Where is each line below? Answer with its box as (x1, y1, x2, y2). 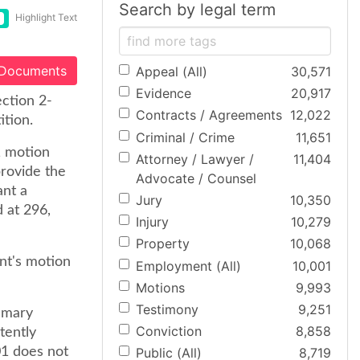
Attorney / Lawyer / (136, 150, 254, 167)
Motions (136, 279, 185, 296)
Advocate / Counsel (136, 170, 256, 186)
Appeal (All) (136, 63, 207, 80)
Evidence (136, 85, 191, 102)
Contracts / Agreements (136, 107, 282, 124)
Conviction (136, 323, 202, 340)
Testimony (136, 301, 198, 317)
